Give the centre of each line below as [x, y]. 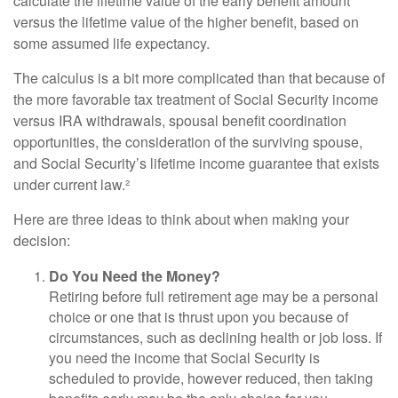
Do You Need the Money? [135, 276]
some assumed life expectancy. [111, 43]
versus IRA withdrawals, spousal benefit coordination [180, 120]
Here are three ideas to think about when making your [181, 219]
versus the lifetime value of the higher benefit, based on [186, 22]
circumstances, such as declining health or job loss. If [215, 337]
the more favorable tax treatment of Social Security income [196, 99]
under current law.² [72, 184]
